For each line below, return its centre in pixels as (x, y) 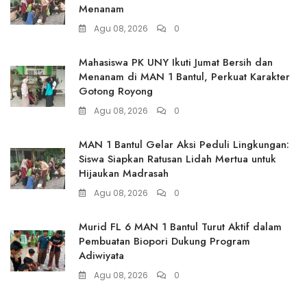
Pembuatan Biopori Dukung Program (164, 242)
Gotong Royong (116, 91)
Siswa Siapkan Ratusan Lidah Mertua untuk (177, 159)
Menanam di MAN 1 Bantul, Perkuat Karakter (184, 77)
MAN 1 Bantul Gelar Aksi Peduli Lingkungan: (184, 145)
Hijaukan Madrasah (124, 174)
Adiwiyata (101, 256)
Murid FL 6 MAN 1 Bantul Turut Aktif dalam (180, 227)
